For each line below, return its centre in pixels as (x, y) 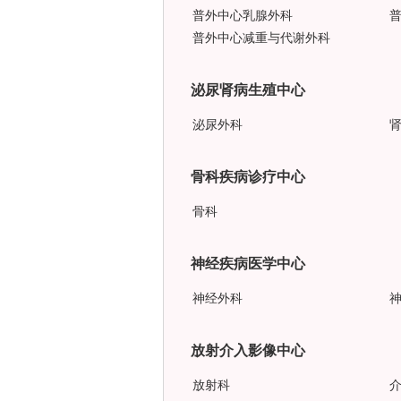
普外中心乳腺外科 (243, 16)
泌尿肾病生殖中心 (248, 90)
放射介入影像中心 (248, 350)
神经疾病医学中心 (248, 264)
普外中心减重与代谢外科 (261, 38)
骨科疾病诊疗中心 (248, 177)
